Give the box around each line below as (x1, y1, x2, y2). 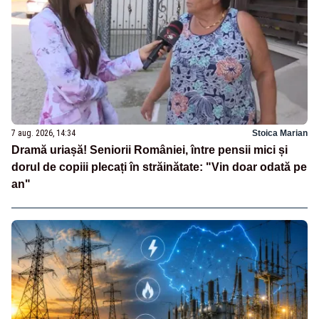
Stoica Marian (252, 128, 308, 139)
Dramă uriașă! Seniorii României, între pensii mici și (11, 144, 288, 157)
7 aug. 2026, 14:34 (11, 128, 75, 139)
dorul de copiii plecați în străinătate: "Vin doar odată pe (11, 161, 307, 174)
